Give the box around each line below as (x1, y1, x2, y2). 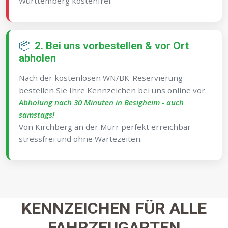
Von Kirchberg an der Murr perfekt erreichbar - (19, 122, 196, 132)
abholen (19, 52, 56, 64)
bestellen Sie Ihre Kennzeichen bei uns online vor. (19, 85, 207, 95)
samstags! (19, 109, 54, 120)
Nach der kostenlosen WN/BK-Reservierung (19, 73, 183, 83)
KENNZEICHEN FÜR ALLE (21, 198, 207, 218)
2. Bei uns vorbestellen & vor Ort (35, 40, 189, 52)
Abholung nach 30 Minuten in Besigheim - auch (19, 97, 184, 107)
